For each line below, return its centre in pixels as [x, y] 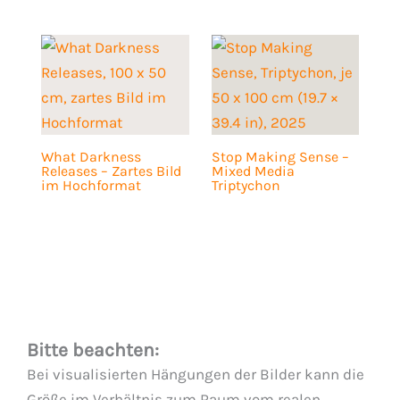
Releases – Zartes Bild [111, 171]
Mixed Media [253, 171]
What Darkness [91, 157]
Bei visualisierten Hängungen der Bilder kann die [196, 374]
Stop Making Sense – [280, 157]
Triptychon [246, 186]
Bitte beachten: [93, 350]
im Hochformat [91, 186]
